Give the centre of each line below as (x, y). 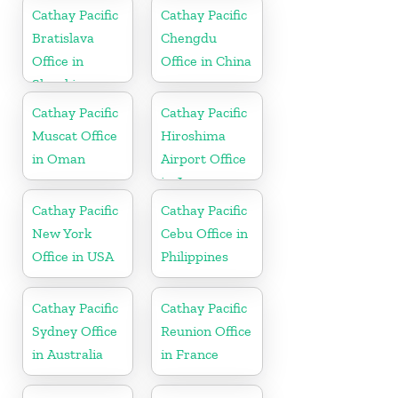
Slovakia (57, 84)
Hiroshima (194, 135)
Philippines (195, 256)
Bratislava (63, 37)
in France (190, 354)
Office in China (207, 60)
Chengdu (189, 37)
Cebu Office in (205, 233)
